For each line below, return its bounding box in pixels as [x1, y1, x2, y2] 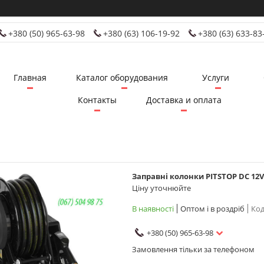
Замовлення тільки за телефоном [132, 243, 255, 255]
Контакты [78, 94, 117, 106]
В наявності [132, 203, 174, 214]
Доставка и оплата [146, 94, 222, 106]
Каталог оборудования [75, 72, 168, 84]
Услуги [202, 72, 229, 84]
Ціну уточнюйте [132, 182, 191, 193]
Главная [13, 72, 47, 84]
